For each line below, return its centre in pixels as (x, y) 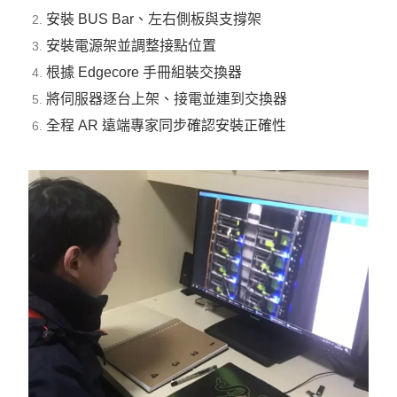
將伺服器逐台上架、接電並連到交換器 (167, 98)
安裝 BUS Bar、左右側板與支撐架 (154, 19)
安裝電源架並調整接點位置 (132, 45)
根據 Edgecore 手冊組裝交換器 (144, 72)
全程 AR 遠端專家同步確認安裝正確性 (167, 125)
